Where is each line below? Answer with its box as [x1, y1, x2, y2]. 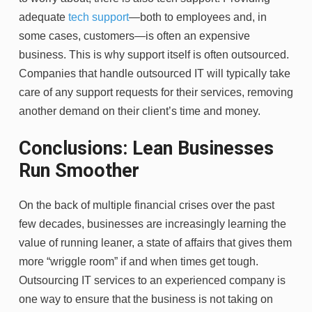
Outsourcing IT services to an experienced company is [19, 274, 286, 286]
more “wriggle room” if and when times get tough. [19, 255, 258, 267]
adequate [19, 10, 68, 23]
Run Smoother [19, 159, 139, 182]
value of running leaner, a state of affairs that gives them [19, 236, 292, 249]
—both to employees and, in [129, 10, 267, 23]
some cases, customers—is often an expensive [19, 29, 250, 42]
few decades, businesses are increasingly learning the [19, 217, 286, 230]
